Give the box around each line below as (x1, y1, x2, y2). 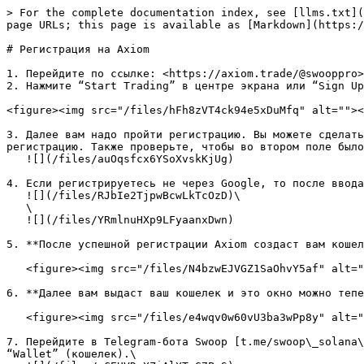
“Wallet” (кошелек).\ (6, 348, 136, 360)
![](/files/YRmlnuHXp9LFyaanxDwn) (6, 214, 26, 226)
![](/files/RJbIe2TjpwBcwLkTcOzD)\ (6, 189, 26, 201)
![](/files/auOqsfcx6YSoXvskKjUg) (6, 153, 26, 165)
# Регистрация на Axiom (6, 43, 149, 55)
